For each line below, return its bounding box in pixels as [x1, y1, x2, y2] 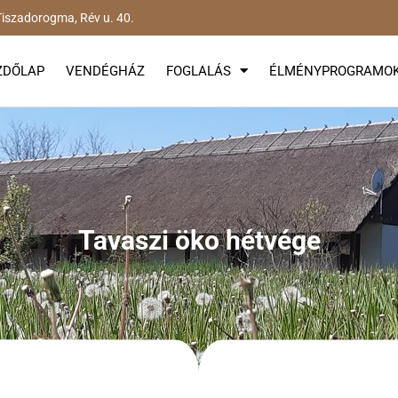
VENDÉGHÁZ [66, 62, 146, 79]
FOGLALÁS [166, 62, 232, 79]
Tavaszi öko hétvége [77, 224, 321, 256]
